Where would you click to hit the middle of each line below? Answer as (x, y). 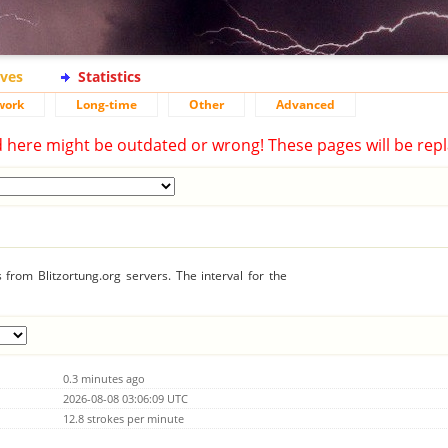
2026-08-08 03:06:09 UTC (125, 398)
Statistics (109, 76)
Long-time (106, 104)
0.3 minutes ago (104, 378)
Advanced (305, 104)
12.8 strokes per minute (123, 418)
